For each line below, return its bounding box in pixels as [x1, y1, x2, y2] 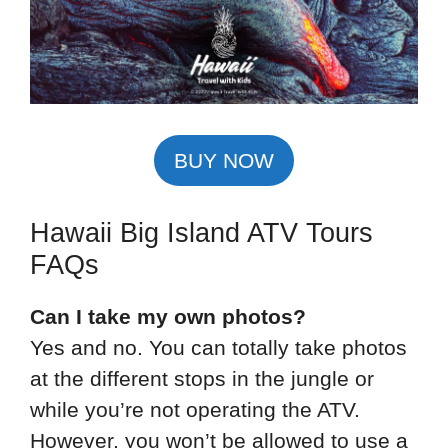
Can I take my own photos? [30, 305, 306, 329]
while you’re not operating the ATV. [30, 398, 360, 422]
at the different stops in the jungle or [30, 367, 374, 391]
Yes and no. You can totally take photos [30, 336, 407, 360]
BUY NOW [174, 148, 274, 172]
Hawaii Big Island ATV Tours [30, 218, 373, 249]
